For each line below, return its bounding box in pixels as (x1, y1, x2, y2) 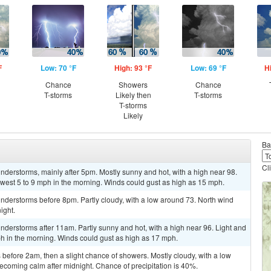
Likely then (115, 90, 151, 100)
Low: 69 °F (190, 62, 226, 73)
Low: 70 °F (40, 62, 76, 73)
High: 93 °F (114, 62, 152, 73)
